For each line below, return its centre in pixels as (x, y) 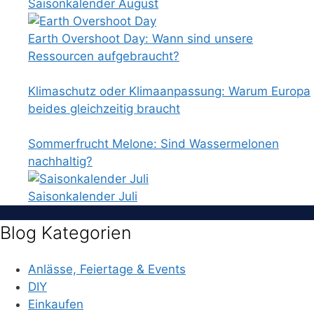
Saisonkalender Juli (83, 197)
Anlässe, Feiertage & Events (107, 269)
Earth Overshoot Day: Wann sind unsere (141, 39)
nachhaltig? (60, 162)
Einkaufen (56, 304)
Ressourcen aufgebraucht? (104, 56)
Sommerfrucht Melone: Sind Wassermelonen (153, 144)
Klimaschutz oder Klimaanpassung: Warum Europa (169, 91)
